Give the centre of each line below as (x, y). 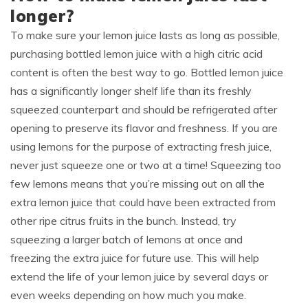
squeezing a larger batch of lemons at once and (126, 240)
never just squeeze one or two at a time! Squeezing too (146, 165)
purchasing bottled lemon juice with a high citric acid (136, 54)
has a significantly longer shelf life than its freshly (131, 91)
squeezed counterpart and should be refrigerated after (144, 110)
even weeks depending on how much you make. (128, 295)
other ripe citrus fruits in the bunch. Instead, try (123, 221)
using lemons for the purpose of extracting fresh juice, (141, 147)
